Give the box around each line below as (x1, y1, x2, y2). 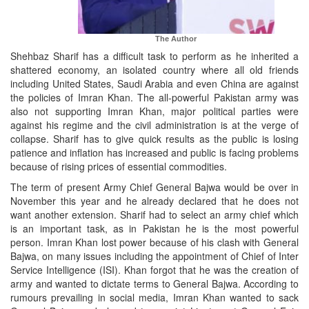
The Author (155, 34, 197, 43)
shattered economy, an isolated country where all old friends (10, 63, 299, 77)
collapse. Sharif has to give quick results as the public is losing (10, 132, 299, 146)
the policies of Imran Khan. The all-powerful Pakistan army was (10, 90, 299, 105)
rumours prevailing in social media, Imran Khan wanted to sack (10, 290, 299, 305)
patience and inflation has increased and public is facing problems (10, 146, 299, 160)
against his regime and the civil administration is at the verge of (10, 118, 299, 132)
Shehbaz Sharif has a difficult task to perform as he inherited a (10, 49, 299, 63)
